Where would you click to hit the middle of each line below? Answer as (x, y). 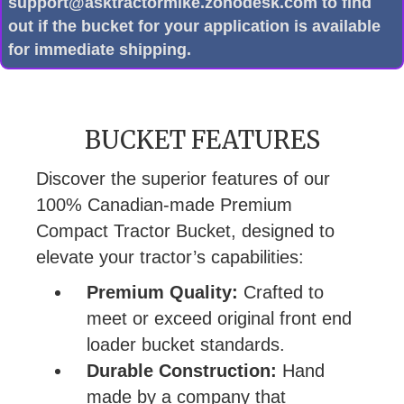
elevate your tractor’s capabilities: (170, 257)
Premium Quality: (162, 292)
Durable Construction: (182, 370)
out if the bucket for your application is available (194, 26)
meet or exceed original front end (219, 318)
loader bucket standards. (186, 344)
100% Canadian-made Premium (164, 204)
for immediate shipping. (100, 49)
